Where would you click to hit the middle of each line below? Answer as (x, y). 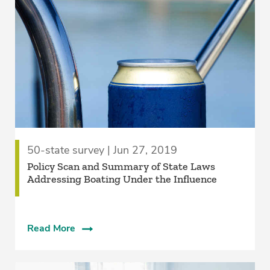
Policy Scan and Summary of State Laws (121, 167)
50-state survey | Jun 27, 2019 (102, 150)
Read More (51, 229)
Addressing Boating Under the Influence (122, 179)
